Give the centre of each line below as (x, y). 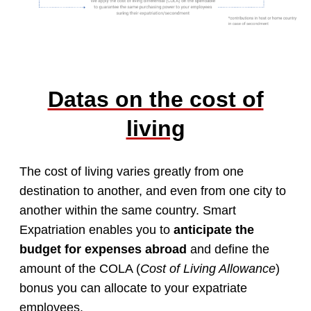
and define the (228, 250)
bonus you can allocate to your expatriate (133, 288)
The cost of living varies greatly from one (132, 172)
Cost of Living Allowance (208, 269)
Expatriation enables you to (96, 230)
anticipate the (214, 230)
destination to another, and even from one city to (153, 191)
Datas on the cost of (155, 100)
